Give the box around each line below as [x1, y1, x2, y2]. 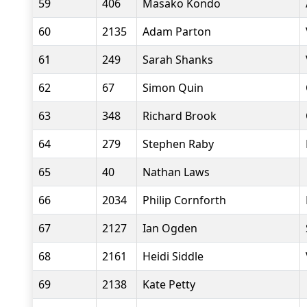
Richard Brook [143, 108, 217, 123]
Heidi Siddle [143, 249, 204, 264]
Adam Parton [143, 24, 211, 39]
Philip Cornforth [143, 193, 226, 208]
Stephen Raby [143, 136, 214, 151]
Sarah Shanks [143, 52, 213, 67]
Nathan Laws [143, 164, 210, 180]
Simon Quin [143, 80, 204, 95]
